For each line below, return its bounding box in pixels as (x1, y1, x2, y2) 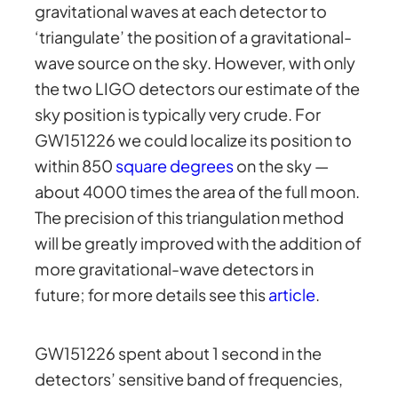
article (268, 284, 316, 306)
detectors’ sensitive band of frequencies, (35, 368, 344, 389)
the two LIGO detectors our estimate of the (35, 78, 361, 99)
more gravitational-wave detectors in (35, 259, 314, 280)
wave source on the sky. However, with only (35, 52, 356, 74)
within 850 (35, 155, 116, 177)
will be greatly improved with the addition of (35, 233, 362, 254)
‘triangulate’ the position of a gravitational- (35, 27, 353, 48)
